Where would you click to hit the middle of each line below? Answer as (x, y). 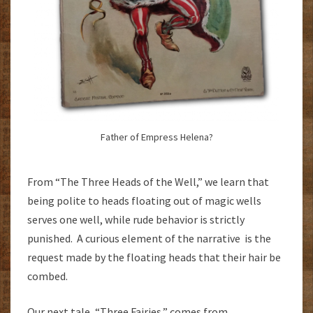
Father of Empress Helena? (156, 137)
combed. (48, 276)
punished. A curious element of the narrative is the (149, 238)
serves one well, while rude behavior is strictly (136, 219)
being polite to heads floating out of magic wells (144, 200)
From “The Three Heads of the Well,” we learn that (148, 181)
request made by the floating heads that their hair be (154, 257)
